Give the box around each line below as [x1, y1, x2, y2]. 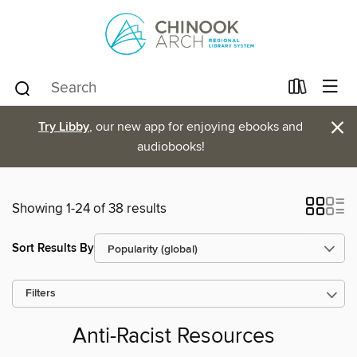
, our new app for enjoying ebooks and [89, 119, 303, 135]
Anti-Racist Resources [73, 324, 275, 351]
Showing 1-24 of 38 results [12, 200, 167, 218]
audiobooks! [136, 139, 205, 155]
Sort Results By [12, 240, 94, 256]
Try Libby [38, 119, 89, 135]
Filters [25, 287, 56, 300]
